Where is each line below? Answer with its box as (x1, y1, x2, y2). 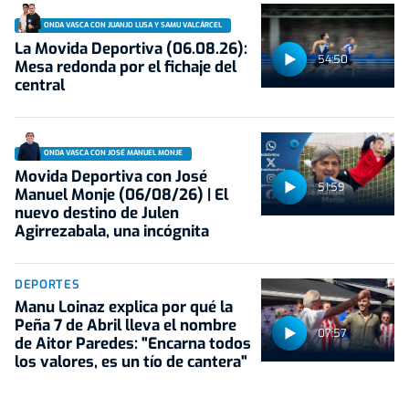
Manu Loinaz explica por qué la (15, 296, 233, 318)
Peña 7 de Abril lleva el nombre (15, 314, 236, 336)
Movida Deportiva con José (15, 165, 207, 187)
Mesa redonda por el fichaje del (15, 56, 236, 78)
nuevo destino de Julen (15, 202, 179, 224)
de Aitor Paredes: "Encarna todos (15, 332, 251, 354)
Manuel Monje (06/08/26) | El (15, 184, 228, 205)
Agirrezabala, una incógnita (15, 220, 209, 242)
